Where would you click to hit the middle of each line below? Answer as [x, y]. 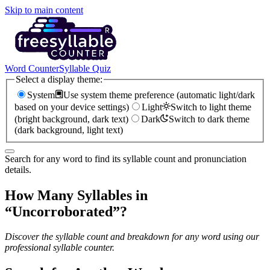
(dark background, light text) [69, 130]
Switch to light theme [211, 107]
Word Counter [32, 68]
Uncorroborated [62, 211]
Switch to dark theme [209, 119]
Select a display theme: [59, 79]
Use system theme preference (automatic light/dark [159, 95]
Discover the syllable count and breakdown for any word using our [132, 237]
